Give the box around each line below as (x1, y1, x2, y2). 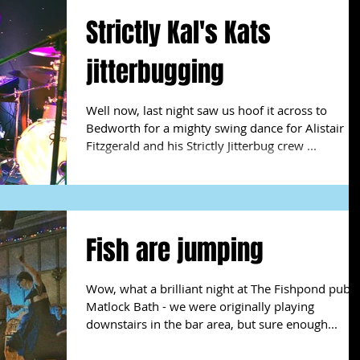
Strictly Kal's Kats (86, 13, 271, 52)
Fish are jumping (86, 231, 264, 271)
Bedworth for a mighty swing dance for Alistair (86, 120, 344, 136)
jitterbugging (86, 52, 224, 92)
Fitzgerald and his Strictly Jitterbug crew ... (86, 137, 317, 153)
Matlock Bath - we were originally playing (86, 298, 314, 315)
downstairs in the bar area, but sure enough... (86, 316, 337, 333)
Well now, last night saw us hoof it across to (86, 102, 327, 118)
